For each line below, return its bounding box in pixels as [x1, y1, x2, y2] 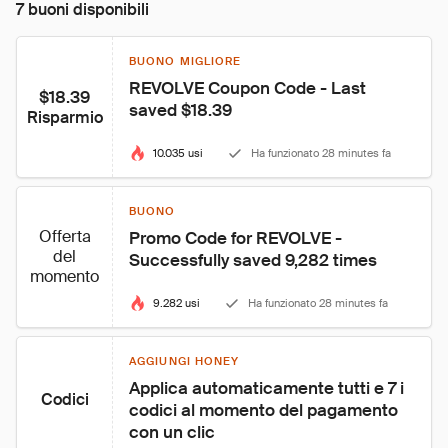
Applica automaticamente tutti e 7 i [129, 377, 408, 399]
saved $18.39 [129, 99, 232, 121]
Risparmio [26, 107, 103, 128]
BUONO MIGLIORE [129, 54, 242, 68]
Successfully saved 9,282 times [129, 249, 377, 271]
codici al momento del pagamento [129, 399, 402, 421]
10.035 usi [153, 146, 203, 160]
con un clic [129, 421, 215, 443]
